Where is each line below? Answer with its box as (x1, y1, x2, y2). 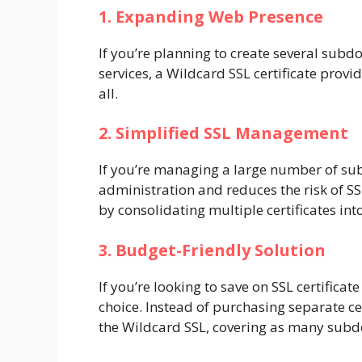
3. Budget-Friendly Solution (99, 238, 326, 261)
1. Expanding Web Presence (99, 5, 323, 27)
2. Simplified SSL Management (99, 122, 348, 145)
